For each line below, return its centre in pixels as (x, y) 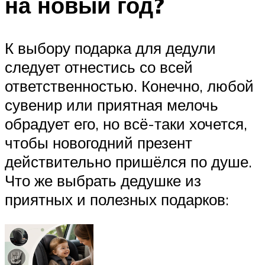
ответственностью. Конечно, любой (129, 85)
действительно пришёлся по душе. (128, 161)
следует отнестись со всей (99, 67)
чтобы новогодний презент (98, 142)
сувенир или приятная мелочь (112, 104)
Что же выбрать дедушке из (103, 180)
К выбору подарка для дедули (110, 48)
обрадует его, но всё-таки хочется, (126, 123)
